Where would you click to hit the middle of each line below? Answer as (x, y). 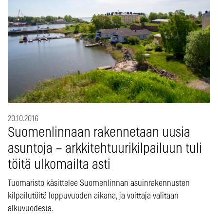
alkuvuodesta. (31, 209)
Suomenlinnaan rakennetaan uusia (99, 133)
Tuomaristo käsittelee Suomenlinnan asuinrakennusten (99, 183)
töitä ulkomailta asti (59, 165)
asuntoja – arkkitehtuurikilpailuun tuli (105, 149)
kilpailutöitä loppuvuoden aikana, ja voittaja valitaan (93, 196)
